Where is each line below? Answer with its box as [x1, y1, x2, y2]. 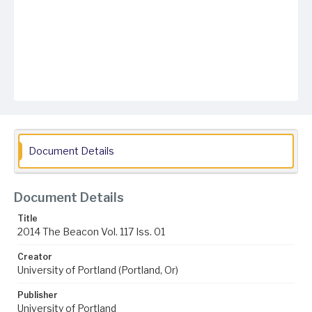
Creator [17, 251, 52, 262]
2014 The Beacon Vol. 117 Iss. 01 [17, 226, 165, 237]
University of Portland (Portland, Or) [17, 264, 178, 276]
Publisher [17, 290, 58, 300]
